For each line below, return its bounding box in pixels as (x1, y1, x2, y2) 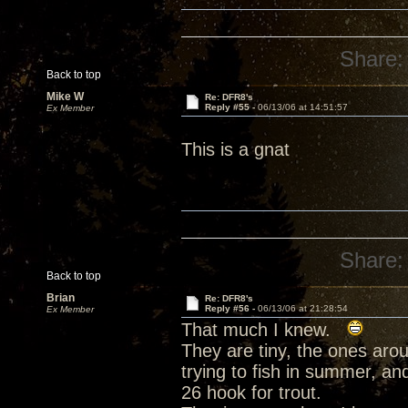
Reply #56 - (204, 303, 258, 313)
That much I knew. (181, 320, 347, 340)
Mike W (46, 90, 84, 103)
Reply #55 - (204, 102, 258, 112)
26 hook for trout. (181, 382, 332, 403)
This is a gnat (181, 139, 290, 159)
